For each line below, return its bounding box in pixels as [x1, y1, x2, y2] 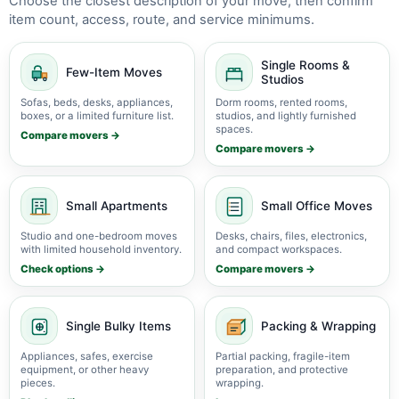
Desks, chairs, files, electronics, [216, 230, 367, 242]
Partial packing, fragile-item [216, 350, 350, 362]
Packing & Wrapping [261, 319, 376, 333]
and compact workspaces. [216, 243, 342, 256]
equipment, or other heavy [20, 363, 149, 376]
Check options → [20, 263, 105, 275]
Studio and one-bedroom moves [20, 230, 177, 242]
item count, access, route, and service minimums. [9, 12, 314, 28]
